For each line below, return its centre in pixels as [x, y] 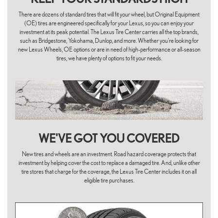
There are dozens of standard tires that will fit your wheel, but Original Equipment [109, 15]
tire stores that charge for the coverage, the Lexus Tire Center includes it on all [109, 172]
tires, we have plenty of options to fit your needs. [109, 58]
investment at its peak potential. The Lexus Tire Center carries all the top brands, [109, 32]
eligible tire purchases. [109, 181]
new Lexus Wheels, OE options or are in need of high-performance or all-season [109, 50]
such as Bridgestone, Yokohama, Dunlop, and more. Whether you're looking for [109, 41]
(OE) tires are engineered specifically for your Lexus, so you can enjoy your [109, 23]
